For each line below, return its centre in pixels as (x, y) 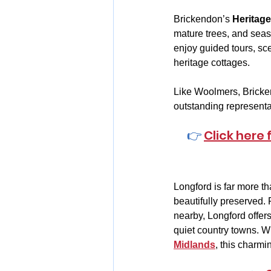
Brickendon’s (203, 19)
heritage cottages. (212, 63)
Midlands (194, 245)
